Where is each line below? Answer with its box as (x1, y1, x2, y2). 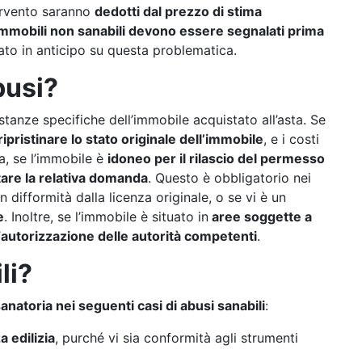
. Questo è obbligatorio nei (148, 170, 311, 186)
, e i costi (263, 131, 319, 147)
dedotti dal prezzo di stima (95, 3, 262, 19)
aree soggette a (208, 208, 312, 225)
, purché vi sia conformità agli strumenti (55, 330, 298, 346)
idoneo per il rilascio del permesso (107, 150, 325, 166)
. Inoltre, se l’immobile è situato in (4, 208, 208, 225)
